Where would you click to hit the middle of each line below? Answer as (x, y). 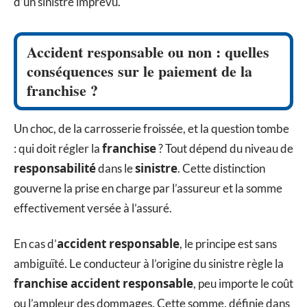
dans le (115, 169)
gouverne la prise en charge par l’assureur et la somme (148, 188)
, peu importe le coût (243, 283)
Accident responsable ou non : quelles (148, 52)
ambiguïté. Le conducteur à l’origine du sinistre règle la (149, 263)
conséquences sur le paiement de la (139, 71)
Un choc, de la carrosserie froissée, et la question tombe (151, 129)
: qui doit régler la (58, 149)
